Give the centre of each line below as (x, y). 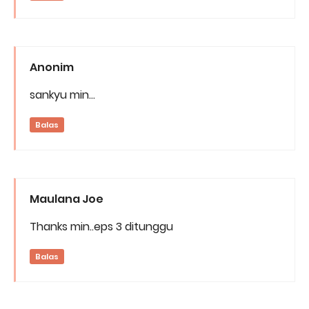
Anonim (52, 67)
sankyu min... (62, 94)
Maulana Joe (67, 199)
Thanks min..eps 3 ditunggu (101, 226)
